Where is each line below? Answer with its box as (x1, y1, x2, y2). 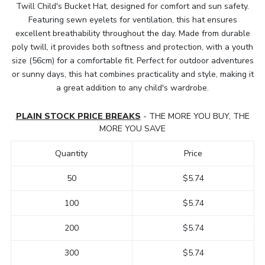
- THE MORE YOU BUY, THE (140, 111, 250, 122)
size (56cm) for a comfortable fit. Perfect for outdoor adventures (11, 55, 254, 67)
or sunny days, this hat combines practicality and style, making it (11, 69, 254, 80)
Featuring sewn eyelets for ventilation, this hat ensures (28, 14, 237, 26)
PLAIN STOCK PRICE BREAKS (15, 111, 141, 122)
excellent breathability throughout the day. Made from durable (15, 28, 250, 40)
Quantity (55, 148, 88, 160)
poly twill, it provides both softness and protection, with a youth (12, 41, 253, 53)
